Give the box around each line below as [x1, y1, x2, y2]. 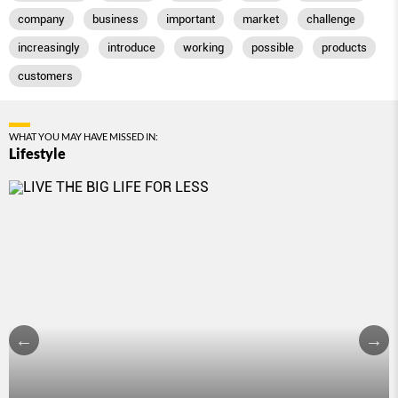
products [322, 41, 367, 55]
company [18, 12, 65, 27]
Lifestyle [9, 145, 66, 163]
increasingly [18, 41, 80, 55]
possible [251, 41, 294, 55]
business [92, 12, 139, 27]
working [183, 41, 224, 55]
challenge [306, 12, 355, 27]
